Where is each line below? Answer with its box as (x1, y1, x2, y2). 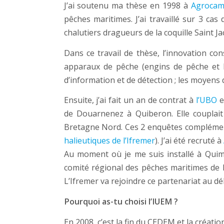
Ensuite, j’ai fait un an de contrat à (63, 94, 196, 106)
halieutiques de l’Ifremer (63, 135, 155, 146)
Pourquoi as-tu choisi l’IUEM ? (63, 196, 178, 207)
